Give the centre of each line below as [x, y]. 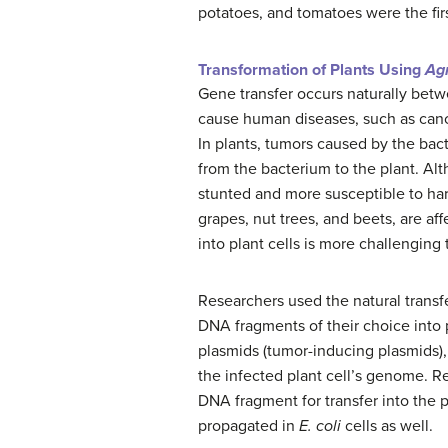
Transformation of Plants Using [311, 69]
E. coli [320, 425]
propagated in [248, 425]
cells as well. [387, 425]
